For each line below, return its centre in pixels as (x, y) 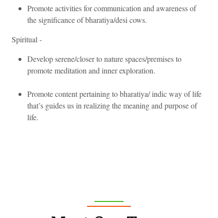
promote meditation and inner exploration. (91, 70)
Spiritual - (27, 39)
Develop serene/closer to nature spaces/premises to (104, 58)
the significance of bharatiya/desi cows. (87, 19)
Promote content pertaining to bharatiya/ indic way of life (114, 93)
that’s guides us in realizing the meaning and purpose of (112, 105)
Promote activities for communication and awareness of (112, 8)
